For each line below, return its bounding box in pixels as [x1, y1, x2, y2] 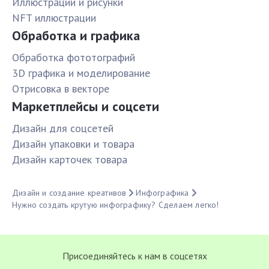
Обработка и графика [12, 27, 140, 44]
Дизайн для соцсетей [12, 121, 113, 136]
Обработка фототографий [12, 50, 135, 65]
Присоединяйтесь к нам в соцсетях [62, 250, 207, 262]
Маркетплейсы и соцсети [12, 98, 159, 115]
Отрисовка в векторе [12, 82, 109, 96]
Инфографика [136, 187, 189, 199]
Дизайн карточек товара [12, 153, 127, 167]
